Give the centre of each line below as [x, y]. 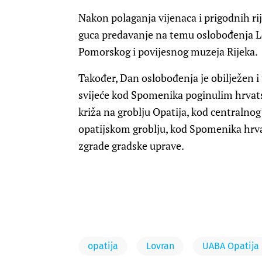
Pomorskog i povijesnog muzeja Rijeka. [168, 52]
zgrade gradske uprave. [131, 146]
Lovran [160, 246]
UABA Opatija [231, 246]
